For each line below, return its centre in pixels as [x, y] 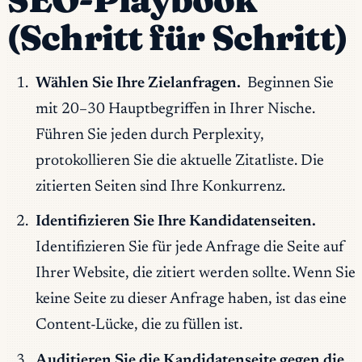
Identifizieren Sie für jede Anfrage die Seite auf [190, 248]
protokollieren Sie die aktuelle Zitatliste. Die [179, 161]
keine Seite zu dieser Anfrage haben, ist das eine [191, 300]
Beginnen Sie [289, 83]
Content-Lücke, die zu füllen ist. [139, 326]
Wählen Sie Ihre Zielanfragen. [138, 83]
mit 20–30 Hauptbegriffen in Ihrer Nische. [175, 109]
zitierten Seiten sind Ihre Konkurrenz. [160, 187]
